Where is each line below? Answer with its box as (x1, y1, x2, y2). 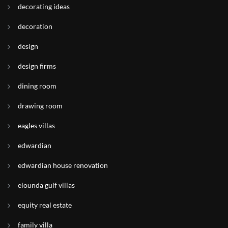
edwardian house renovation (18, 161, 108, 169)
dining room (18, 81, 56, 90)
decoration (18, 22, 52, 31)
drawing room (18, 101, 63, 110)
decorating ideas (18, 2, 70, 11)
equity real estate (18, 201, 72, 209)
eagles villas (18, 121, 55, 130)
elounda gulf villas (18, 181, 75, 189)
